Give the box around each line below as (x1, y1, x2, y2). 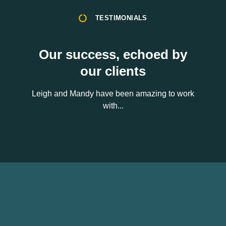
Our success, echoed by (39, 46, 187, 62)
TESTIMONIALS (95, 14, 147, 22)
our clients (80, 63, 146, 79)
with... (102, 101, 124, 110)
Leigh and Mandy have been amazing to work (32, 89, 194, 98)
